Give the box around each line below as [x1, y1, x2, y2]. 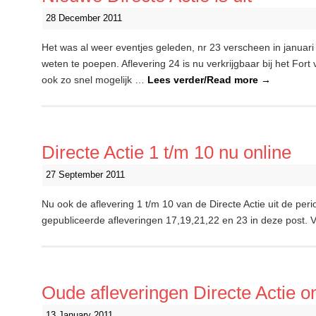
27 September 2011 [46, 170, 125, 180]
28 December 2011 [46, 13, 122, 23]
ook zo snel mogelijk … [42, 74, 147, 85]
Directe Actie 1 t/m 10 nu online [42, 142, 291, 163]
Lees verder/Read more [147, 74, 261, 85]
